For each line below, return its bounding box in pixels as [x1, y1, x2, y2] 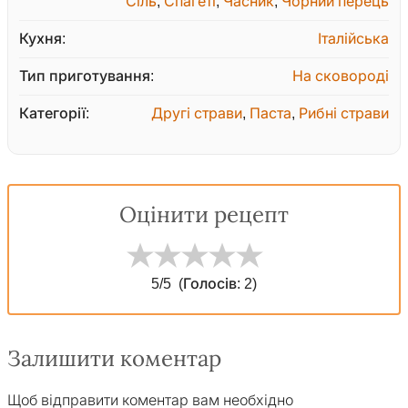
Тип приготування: [19, 68, 154, 85]
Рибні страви [299, 106, 389, 122]
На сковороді [292, 68, 389, 85]
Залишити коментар [7, 347, 221, 372]
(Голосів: [178, 276, 244, 292]
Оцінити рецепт [119, 203, 289, 228]
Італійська [318, 31, 389, 47]
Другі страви [151, 106, 242, 122]
